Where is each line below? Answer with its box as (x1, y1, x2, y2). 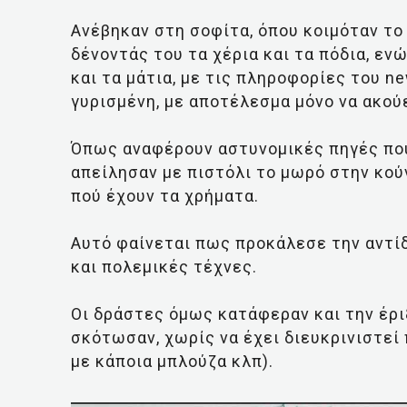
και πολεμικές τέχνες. (71, 256, 257, 276)
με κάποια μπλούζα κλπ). (71, 351, 273, 371)
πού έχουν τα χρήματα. (71, 185, 259, 205)
